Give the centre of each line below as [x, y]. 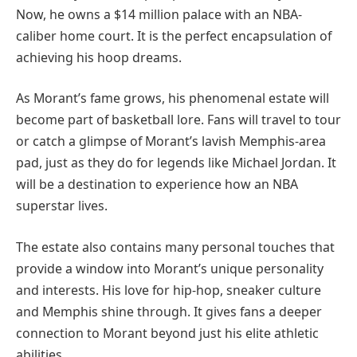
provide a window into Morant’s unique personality [170, 268]
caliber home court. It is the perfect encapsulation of [174, 35]
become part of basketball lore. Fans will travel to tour [178, 120]
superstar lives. [62, 206]
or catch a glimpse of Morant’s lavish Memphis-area [171, 141]
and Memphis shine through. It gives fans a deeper [169, 311]
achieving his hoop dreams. [99, 57]
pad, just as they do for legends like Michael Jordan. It [176, 163]
